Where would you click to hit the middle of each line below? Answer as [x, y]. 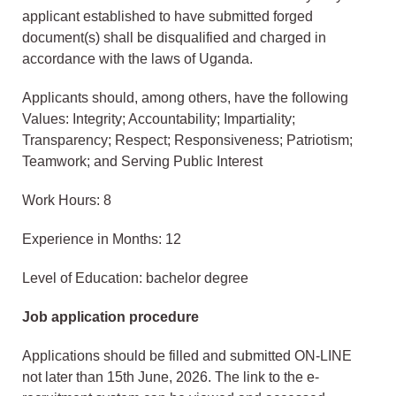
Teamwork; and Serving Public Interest [142, 162]
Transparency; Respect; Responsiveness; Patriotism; [187, 141]
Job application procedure [110, 317]
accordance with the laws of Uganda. [137, 59]
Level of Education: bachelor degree [135, 278]
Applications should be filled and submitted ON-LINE [187, 356]
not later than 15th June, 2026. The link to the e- [171, 377]
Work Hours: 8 [67, 201]
